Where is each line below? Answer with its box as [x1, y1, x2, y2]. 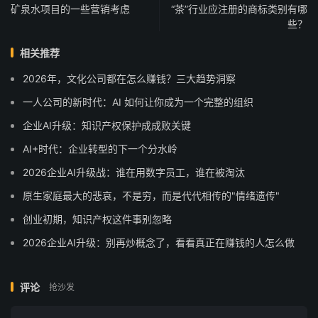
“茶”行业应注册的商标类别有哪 [171, 2, 307, 15]
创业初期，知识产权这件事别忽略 [23, 212, 172, 225]
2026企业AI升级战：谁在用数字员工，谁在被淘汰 [23, 165, 245, 178]
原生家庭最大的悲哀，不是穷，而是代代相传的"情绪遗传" [23, 189, 280, 202]
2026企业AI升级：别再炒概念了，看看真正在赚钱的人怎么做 [23, 236, 295, 248]
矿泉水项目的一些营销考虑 [11, 2, 130, 15]
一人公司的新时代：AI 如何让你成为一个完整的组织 [23, 95, 253, 108]
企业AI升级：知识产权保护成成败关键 [23, 119, 191, 131]
